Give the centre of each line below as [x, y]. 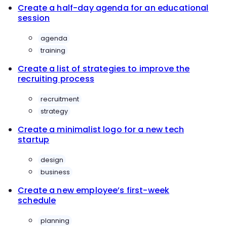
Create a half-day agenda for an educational [113, 8]
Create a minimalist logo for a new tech [101, 130]
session [34, 18]
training [53, 50]
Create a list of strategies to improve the [104, 69]
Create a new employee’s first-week [94, 191]
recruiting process [56, 79]
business [55, 172]
